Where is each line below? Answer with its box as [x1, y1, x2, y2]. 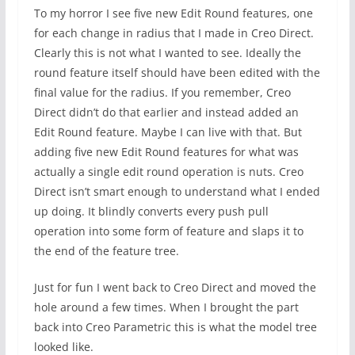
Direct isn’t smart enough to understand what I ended [33, 184, 320, 200]
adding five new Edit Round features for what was [33, 144, 299, 160]
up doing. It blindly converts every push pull [33, 204, 269, 219]
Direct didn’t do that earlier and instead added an [33, 105, 299, 120]
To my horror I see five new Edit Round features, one [33, 6, 313, 21]
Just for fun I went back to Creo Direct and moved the [33, 280, 316, 296]
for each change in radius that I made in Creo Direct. [33, 25, 314, 41]
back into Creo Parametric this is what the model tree [33, 319, 317, 335]
